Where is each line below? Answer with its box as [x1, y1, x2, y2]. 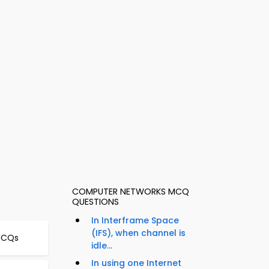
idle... [91, 240, 112, 252]
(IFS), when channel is [91, 227, 186, 240]
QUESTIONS [72, 196, 119, 208]
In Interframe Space [91, 214, 179, 227]
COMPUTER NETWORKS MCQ [72, 186, 189, 198]
